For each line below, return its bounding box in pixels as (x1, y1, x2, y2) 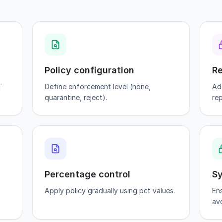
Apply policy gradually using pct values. (45, 186, 175, 195)
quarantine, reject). (45, 93, 108, 102)
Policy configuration (45, 65, 135, 75)
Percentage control (45, 169, 131, 179)
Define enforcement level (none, (45, 82, 151, 91)
